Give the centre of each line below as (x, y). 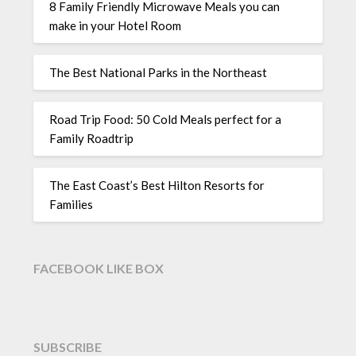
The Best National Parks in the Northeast (159, 72)
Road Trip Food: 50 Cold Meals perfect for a (166, 119)
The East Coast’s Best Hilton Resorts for (157, 185)
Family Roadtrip (92, 138)
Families (72, 204)
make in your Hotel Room (116, 25)
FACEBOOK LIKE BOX (99, 269)
